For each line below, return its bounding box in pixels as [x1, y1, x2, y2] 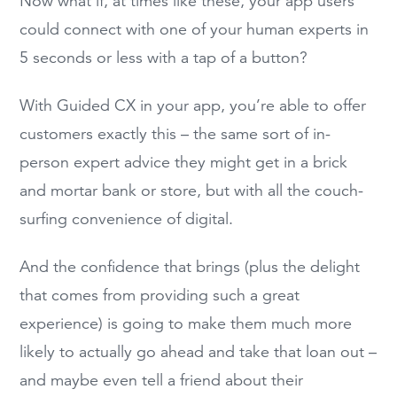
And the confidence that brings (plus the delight [19, 257, 361, 277]
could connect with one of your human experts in [19, 19, 370, 39]
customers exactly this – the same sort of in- [19, 123, 331, 144]
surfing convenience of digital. [19, 208, 234, 229]
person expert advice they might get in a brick [19, 152, 348, 172]
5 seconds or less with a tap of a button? [19, 47, 308, 67]
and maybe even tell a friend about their [19, 370, 304, 391]
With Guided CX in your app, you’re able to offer [19, 95, 367, 115]
